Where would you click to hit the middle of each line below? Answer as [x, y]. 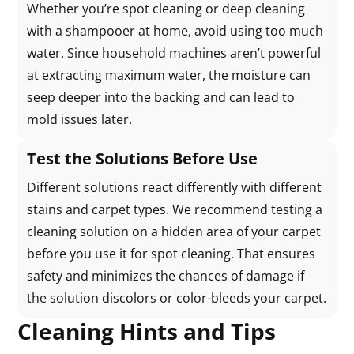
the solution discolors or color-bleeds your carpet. [177, 298]
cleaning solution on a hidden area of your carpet [174, 232]
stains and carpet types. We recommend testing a [175, 209]
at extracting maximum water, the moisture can [169, 75]
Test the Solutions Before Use [143, 158]
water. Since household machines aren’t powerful [174, 53]
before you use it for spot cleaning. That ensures [171, 254]
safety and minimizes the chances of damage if [166, 276]
